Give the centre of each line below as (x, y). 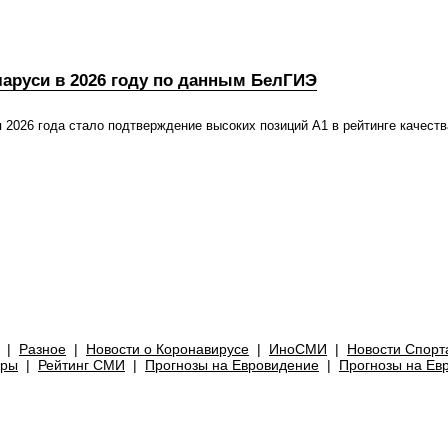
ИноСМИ (298, 349)
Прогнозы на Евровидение (232, 365)
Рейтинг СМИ (81, 365)
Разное (42, 349)
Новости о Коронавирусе (167, 349)
